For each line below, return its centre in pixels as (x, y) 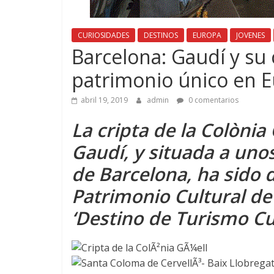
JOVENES (250, 35)
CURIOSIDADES (103, 35)
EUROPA (207, 35)
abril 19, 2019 (104, 100)
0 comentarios (213, 100)
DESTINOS (161, 35)
